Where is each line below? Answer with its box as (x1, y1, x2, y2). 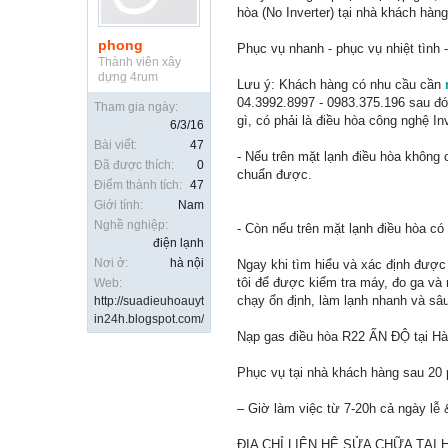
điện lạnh (153, 236, 204, 250)
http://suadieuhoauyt (94, 294, 204, 308)
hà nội (170, 256, 204, 270)
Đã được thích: (94, 158, 174, 172)
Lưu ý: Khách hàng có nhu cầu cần (237, 77, 445, 92)
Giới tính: (94, 198, 143, 212)
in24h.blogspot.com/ (94, 312, 204, 326)
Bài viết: (94, 138, 137, 152)
